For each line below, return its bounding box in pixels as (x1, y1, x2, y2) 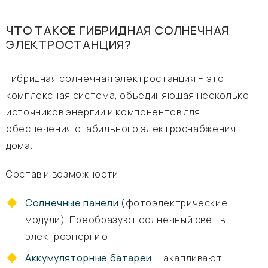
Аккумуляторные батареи (25, 251, 153, 264)
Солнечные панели (25, 196, 119, 209)
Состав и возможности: (6, 167, 122, 181)
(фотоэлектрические (118, 196, 228, 209)
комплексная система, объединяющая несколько (6, 89, 249, 102)
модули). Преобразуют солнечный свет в (25, 213, 226, 226)
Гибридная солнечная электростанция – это (6, 72, 224, 85)
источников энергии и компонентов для (6, 105, 201, 118)
